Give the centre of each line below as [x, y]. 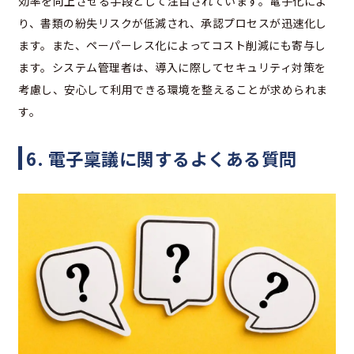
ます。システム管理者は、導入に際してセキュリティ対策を [172, 68]
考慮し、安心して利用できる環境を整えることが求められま [173, 90]
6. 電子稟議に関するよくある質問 [162, 158]
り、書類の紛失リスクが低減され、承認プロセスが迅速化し [173, 23]
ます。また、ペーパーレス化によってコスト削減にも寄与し [172, 45]
